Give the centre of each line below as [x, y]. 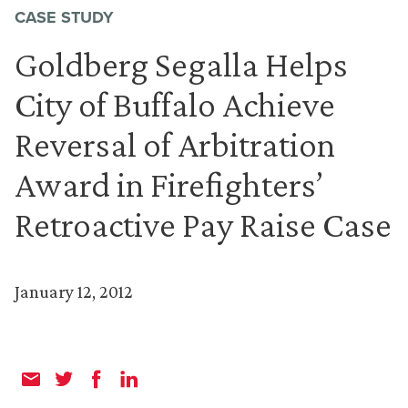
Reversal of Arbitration [175, 144]
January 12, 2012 [74, 291]
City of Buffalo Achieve [175, 104]
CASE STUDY [64, 17]
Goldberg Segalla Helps [181, 64]
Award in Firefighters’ [169, 184]
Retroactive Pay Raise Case [203, 224]
